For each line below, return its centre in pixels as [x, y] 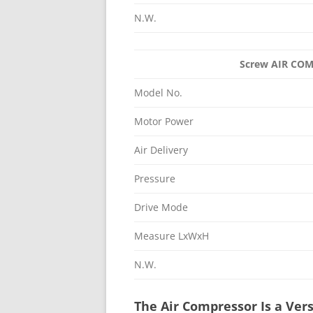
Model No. [158, 93]
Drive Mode [161, 207]
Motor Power [164, 121]
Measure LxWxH [172, 236]
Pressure [155, 179]
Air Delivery [161, 150]
